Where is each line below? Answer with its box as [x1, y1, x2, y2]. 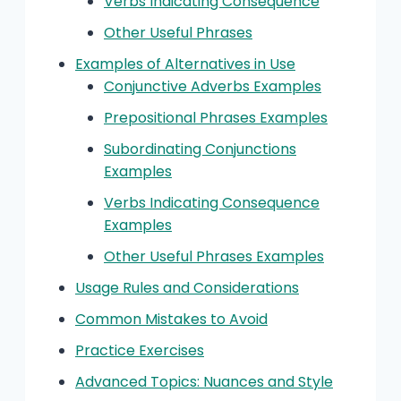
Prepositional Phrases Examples [104, 107, 328, 128]
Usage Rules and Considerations [75, 277, 299, 298]
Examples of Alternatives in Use [75, 53, 295, 74]
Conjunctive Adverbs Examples [104, 75, 321, 97]
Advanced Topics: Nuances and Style [75, 371, 333, 392]
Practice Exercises [75, 339, 204, 361]
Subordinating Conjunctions [104, 138, 296, 159]
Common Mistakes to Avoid [75, 308, 268, 329]
